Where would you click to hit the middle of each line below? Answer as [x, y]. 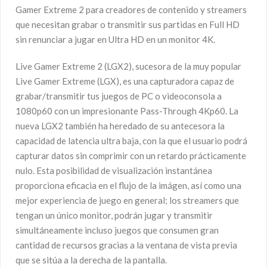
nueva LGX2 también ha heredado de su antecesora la [120, 125]
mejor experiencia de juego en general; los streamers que [127, 200]
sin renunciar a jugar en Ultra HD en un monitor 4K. [115, 40]
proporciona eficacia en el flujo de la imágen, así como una [128, 185]
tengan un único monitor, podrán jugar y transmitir [114, 215]
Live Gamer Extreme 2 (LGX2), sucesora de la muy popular [128, 66]
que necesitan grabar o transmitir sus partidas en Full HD [128, 25]
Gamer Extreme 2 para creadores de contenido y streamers [131, 10]
